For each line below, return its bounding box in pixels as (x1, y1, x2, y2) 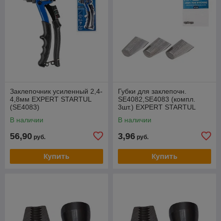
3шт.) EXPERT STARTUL (118, 103, 195, 111)
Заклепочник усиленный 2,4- (10, 87, 103, 95)
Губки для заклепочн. (118, 87, 186, 95)
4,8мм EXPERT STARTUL (10, 95, 91, 103)
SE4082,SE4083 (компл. (118, 95, 195, 103)
